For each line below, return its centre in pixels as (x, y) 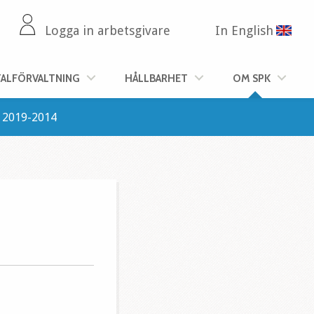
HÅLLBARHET (156, 78)
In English (244, 30)
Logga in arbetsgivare (108, 30)
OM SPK (252, 78)
